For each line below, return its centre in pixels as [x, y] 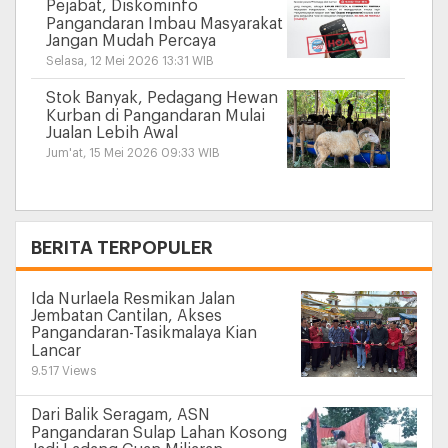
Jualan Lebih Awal [112, 133]
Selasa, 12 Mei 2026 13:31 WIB [130, 61]
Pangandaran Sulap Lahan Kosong [159, 432]
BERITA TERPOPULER [122, 247]
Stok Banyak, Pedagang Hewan [162, 98]
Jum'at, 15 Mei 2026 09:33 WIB [133, 153]
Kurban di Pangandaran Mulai [155, 115]
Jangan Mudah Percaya [131, 41]
